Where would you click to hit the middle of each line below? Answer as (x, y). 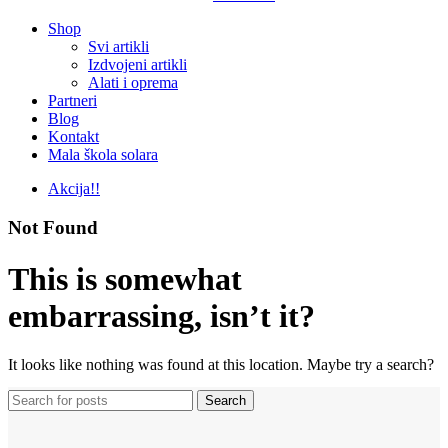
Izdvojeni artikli (137, 65)
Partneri (72, 101)
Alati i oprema (133, 83)
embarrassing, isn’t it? (161, 315)
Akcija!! (74, 189)
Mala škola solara (103, 155)
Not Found (53, 228)
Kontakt (73, 137)
